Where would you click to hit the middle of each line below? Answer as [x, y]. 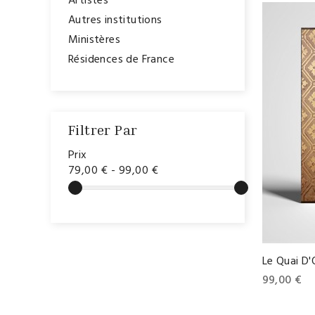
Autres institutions [115, 20]
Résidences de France [121, 60]
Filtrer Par [103, 129]
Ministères [94, 40]
